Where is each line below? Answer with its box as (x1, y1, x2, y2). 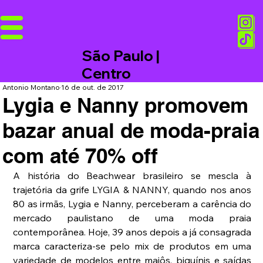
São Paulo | (82, 46, 160, 65)
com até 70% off (2, 143, 159, 168)
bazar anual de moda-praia (2, 118, 260, 143)
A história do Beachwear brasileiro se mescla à (13, 170, 252, 182)
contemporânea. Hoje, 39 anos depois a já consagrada (13, 226, 252, 238)
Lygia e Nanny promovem (2, 93, 249, 118)
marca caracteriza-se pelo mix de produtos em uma (13, 240, 252, 252)
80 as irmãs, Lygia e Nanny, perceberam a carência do (13, 198, 252, 210)
